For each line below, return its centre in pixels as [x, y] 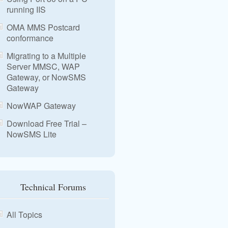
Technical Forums [53, 187]
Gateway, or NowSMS [46, 77]
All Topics [24, 215]
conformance [30, 38]
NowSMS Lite [32, 134]
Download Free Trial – [47, 123]
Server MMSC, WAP [43, 66]
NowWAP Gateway [41, 106]
